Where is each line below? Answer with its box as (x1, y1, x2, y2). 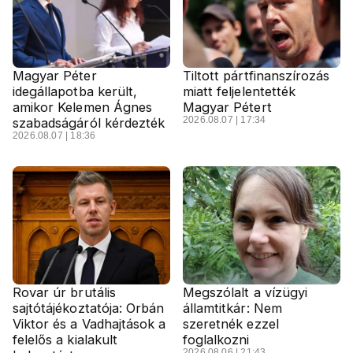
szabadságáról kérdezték (13, 115, 165, 131)
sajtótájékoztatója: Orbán (13, 300, 165, 316)
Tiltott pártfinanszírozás (183, 68, 330, 84)
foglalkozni (183, 332, 250, 347)
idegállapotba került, (13, 84, 138, 99)
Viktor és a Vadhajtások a (13, 316, 166, 332)
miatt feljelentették (183, 84, 295, 99)
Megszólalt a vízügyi (183, 284, 307, 300)
